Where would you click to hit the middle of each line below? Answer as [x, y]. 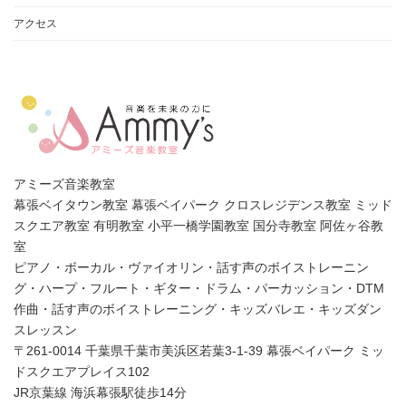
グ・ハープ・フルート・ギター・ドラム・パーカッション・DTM [199, 288]
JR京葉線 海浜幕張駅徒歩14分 [100, 392]
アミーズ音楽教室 [64, 184]
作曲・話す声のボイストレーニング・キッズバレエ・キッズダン [198, 309]
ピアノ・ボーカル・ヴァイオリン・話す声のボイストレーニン [191, 267]
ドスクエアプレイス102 [88, 371]
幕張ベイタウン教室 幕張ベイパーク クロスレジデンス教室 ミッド [203, 204]
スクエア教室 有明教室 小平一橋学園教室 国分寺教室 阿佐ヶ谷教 [198, 225]
